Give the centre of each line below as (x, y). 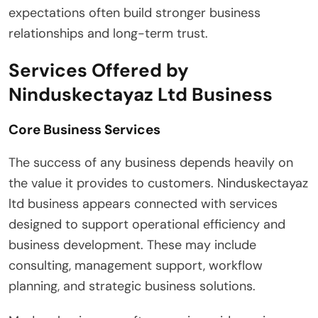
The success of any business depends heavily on (151, 162)
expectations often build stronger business (135, 12)
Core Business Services (84, 129)
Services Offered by (99, 70)
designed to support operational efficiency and (147, 224)
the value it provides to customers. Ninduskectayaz (158, 183)
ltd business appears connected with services (143, 203)
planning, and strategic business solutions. (132, 286)
